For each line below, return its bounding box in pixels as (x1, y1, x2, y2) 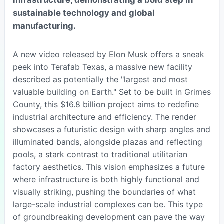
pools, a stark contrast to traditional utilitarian (12, 149, 187, 159)
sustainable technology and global (12, 7, 155, 18)
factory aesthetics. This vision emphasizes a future (12, 161, 205, 172)
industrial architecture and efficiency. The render (12, 111, 196, 122)
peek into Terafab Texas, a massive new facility (12, 61, 192, 72)
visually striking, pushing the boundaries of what (12, 186, 196, 197)
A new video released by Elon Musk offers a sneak (12, 49, 204, 59)
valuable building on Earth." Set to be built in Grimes (12, 86, 211, 97)
